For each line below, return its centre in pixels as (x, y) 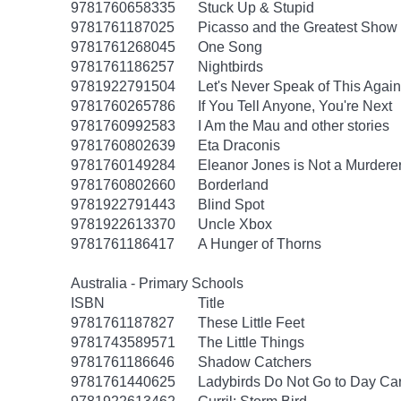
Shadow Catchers (255, 362)
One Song (230, 47)
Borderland (233, 185)
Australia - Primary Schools (157, 283)
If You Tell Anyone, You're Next (295, 106)
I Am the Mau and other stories (294, 126)
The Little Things (251, 342)
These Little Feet (251, 323)
